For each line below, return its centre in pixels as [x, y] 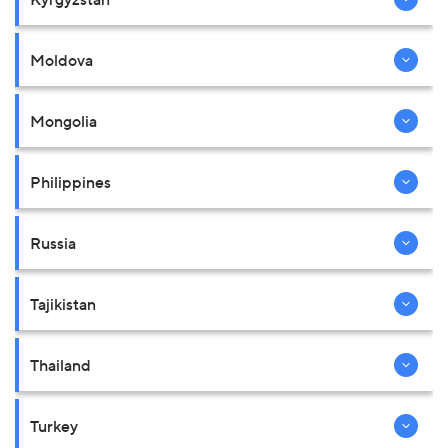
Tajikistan [63, 303]
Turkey [54, 425]
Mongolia [63, 120]
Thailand [60, 364]
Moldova [61, 59]
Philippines [70, 181]
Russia [53, 242]
